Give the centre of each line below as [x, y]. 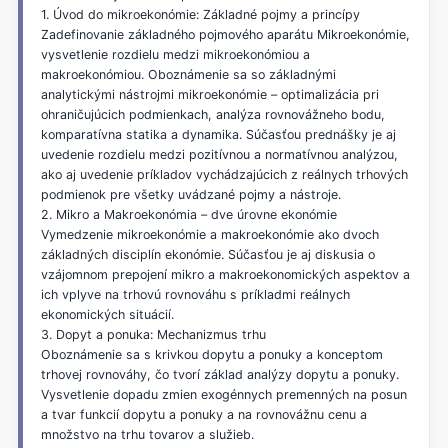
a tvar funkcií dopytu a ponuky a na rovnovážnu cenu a [203, 414]
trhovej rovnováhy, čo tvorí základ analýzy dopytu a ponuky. [219, 374]
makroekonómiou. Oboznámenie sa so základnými [188, 74]
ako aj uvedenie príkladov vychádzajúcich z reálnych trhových [224, 174]
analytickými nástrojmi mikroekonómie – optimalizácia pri [209, 94]
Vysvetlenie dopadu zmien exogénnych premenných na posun [223, 394]
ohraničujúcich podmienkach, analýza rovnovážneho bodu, [212, 114]
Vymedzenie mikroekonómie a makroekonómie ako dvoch [209, 234]
